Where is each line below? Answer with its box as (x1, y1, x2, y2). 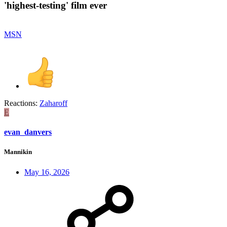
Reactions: (4, 99, 37, 108)
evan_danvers (4, 128, 52, 137)
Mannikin (4, 148, 32, 156)
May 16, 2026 (24, 167, 69, 176)
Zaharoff (40, 99, 67, 108)
